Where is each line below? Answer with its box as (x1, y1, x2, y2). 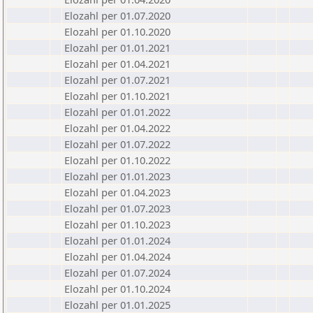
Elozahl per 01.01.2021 (64, 41, 170, 54)
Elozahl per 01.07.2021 (64, 73, 170, 87)
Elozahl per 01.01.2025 (64, 298, 170, 312)
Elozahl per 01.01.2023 (64, 169, 170, 183)
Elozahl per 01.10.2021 (64, 89, 170, 103)
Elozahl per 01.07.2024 (64, 265, 170, 279)
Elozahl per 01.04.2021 (64, 57, 170, 71)
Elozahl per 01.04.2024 (64, 249, 170, 263)
